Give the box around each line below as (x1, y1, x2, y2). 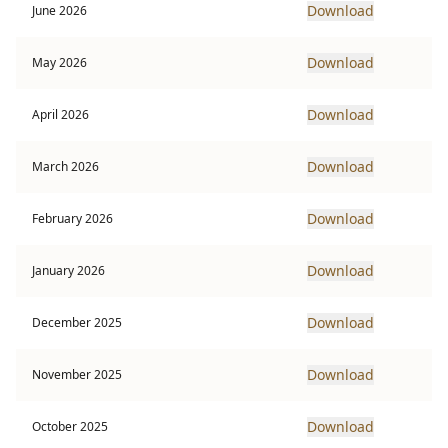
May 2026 (32, 54, 87, 71)
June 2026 (32, 2, 87, 19)
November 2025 (32, 366, 122, 383)
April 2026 (32, 106, 89, 123)
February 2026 (32, 210, 113, 227)
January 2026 (32, 262, 105, 279)
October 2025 (32, 418, 108, 435)
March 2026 (32, 158, 99, 175)
